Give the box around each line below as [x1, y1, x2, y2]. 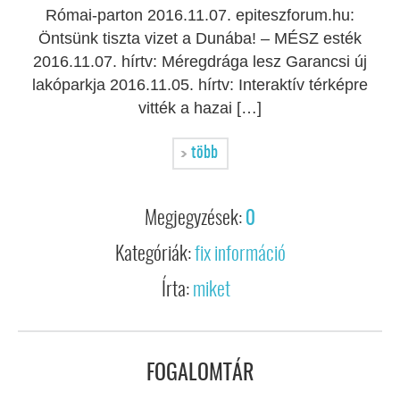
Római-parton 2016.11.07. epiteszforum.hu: [46, 6, 354, 24]
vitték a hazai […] [138, 99, 262, 117]
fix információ [194, 245, 286, 264]
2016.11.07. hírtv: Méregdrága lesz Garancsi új [33, 53, 367, 71]
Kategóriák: [114, 245, 195, 264]
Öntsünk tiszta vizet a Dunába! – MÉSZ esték [38, 29, 362, 47]
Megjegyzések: [145, 209, 246, 229]
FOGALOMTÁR [146, 363, 254, 385]
